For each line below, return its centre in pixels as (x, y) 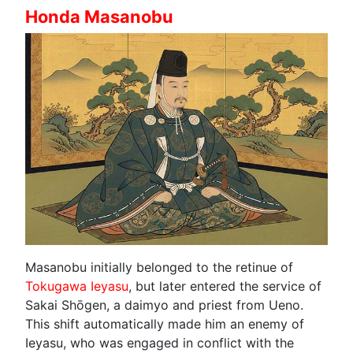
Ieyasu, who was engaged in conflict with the (160, 342)
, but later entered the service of (225, 286)
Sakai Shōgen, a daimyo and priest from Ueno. (164, 305)
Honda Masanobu (99, 16)
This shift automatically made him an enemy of (165, 323)
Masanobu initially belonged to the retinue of (159, 267)
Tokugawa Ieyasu (77, 286)
